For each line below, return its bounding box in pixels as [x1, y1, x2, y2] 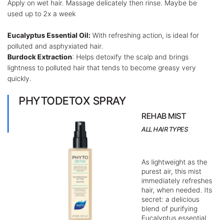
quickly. [7, 74, 31, 82]
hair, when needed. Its [141, 186, 212, 194]
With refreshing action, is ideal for [90, 31, 199, 39]
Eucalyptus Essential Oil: [7, 31, 90, 39]
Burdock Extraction [7, 53, 72, 61]
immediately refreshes [141, 176, 212, 185]
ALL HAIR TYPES [141, 125, 188, 133]
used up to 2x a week [7, 9, 76, 18]
